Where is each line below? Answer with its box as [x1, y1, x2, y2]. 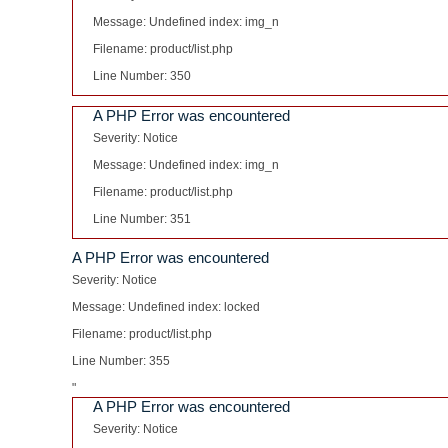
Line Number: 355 [72, 354, 170, 368]
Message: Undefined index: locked [72, 300, 260, 314]
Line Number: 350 [93, 69, 191, 83]
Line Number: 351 [93, 212, 191, 226]
